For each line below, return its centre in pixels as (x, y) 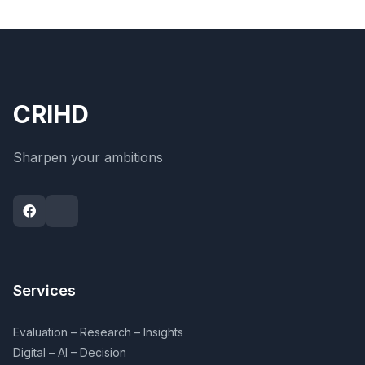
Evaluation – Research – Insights (98, 332)
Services (44, 290)
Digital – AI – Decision (70, 352)
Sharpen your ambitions (88, 157)
